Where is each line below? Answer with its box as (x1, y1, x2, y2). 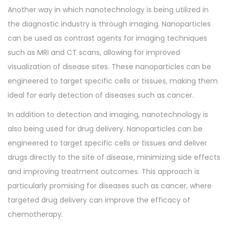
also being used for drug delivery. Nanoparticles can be (8, 124, 203, 134)
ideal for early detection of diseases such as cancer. (8, 90, 194, 100)
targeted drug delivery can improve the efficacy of (8, 195, 190, 205)
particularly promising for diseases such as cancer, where (8, 181, 212, 191)
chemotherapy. (8, 209, 63, 219)
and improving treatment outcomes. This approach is (8, 166, 199, 177)
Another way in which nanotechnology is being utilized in (8, 5, 209, 15)
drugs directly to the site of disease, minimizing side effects (8, 152, 220, 162)
